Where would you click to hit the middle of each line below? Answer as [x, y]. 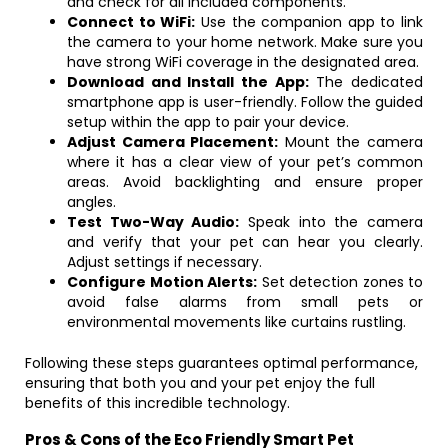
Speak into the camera [331, 222]
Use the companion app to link [309, 22]
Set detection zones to [340, 282]
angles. [91, 202]
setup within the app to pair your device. [208, 122]
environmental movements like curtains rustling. [236, 322]
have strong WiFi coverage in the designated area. [243, 62]
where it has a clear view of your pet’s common [245, 162]
